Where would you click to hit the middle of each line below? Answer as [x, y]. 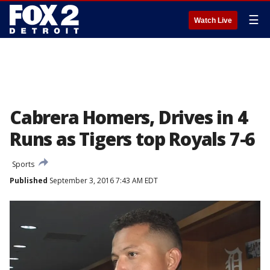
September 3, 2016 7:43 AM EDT [103, 181]
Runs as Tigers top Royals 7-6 [133, 139]
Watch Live [213, 20]
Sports [23, 164]
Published [29, 181]
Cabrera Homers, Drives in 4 [129, 117]
